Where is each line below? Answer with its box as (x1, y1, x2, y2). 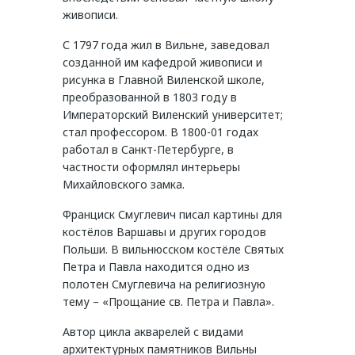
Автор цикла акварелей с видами (63, 324, 243, 340)
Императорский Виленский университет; (63, 107, 283, 123)
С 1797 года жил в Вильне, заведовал (63, 37, 269, 53)
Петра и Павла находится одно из (63, 259, 250, 275)
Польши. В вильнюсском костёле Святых (63, 242, 284, 258)
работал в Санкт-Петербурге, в (63, 142, 234, 158)
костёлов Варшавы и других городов (63, 224, 266, 240)
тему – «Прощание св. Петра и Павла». (63, 294, 274, 310)
